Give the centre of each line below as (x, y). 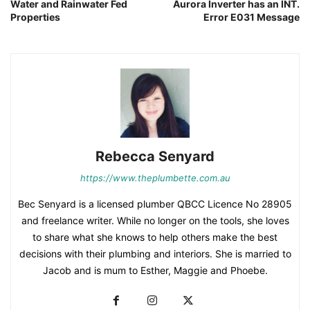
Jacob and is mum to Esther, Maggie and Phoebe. (155, 270)
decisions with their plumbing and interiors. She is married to (155, 253)
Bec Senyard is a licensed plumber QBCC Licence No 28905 (155, 203)
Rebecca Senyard (155, 156)
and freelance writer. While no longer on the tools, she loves (155, 220)
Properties (35, 17)
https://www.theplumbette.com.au (155, 177)
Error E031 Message (252, 17)
